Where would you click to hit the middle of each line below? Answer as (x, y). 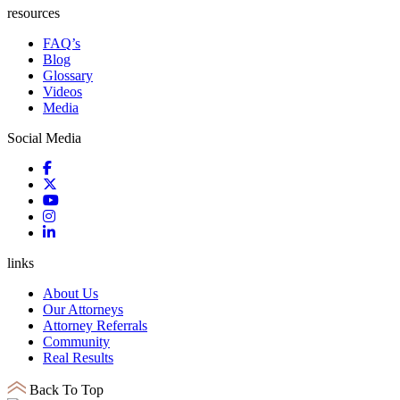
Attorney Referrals (95, 326)
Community (76, 342)
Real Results (78, 358)
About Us (71, 294)
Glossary (68, 76)
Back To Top (67, 390)
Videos (62, 92)
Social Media (44, 138)
